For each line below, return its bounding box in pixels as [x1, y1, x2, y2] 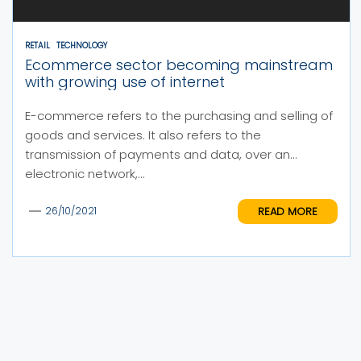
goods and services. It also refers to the [25, 127, 261, 143]
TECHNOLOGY [56, 39, 107, 52]
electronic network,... [25, 165, 145, 182]
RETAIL [25, 39, 50, 52]
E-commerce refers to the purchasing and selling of [25, 107, 333, 124]
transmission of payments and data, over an [25, 146, 290, 163]
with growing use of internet [25, 72, 225, 92]
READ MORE [257, 203, 317, 219]
